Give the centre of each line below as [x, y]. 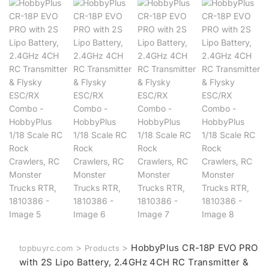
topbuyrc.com [46, 248]
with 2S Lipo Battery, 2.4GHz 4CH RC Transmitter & [134, 262]
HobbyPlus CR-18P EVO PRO [195, 247]
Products [102, 248]
